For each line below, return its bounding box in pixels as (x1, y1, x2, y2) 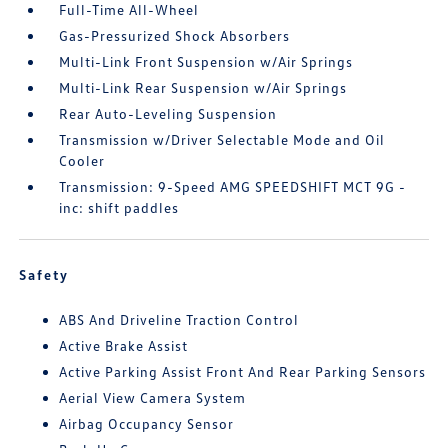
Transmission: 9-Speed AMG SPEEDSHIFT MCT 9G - (59, 178, 407, 196)
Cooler (59, 152, 106, 170)
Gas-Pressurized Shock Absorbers (59, 27, 291, 45)
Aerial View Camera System (59, 389, 247, 407)
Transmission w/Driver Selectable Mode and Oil (59, 131, 386, 149)
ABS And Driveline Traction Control (59, 311, 300, 329)
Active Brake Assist (59, 337, 189, 355)
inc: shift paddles (59, 199, 180, 217)
